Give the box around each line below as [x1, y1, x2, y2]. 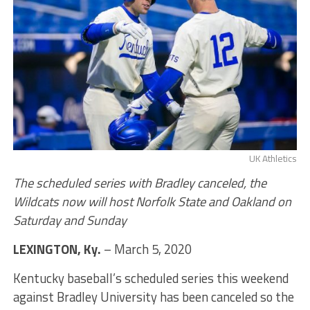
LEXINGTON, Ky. [12, 239, 101, 259]
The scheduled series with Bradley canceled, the [12, 173, 266, 193]
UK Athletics [249, 152, 298, 166]
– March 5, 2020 [100, 239, 192, 259]
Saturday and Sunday [12, 210, 127, 230]
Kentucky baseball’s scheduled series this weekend [12, 268, 289, 289]
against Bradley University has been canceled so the [12, 287, 294, 307]
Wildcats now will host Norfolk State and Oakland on [12, 192, 291, 212]
